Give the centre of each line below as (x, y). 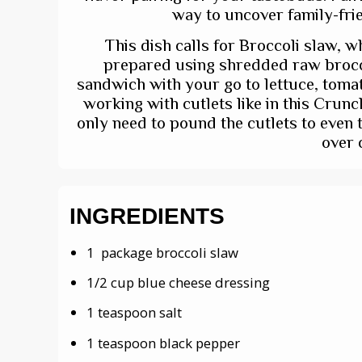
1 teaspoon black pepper (163, 343)
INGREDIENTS (147, 216)
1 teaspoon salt (134, 313)
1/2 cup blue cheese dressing (178, 282)
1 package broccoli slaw (162, 252)
